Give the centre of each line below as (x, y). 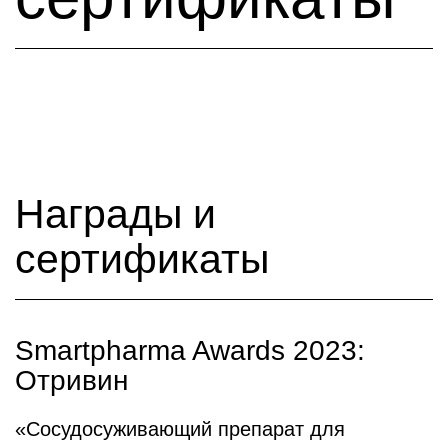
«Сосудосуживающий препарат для (180, 429)
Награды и (115, 214)
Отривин (71, 380)
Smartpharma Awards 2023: (190, 350)
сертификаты (142, 259)
